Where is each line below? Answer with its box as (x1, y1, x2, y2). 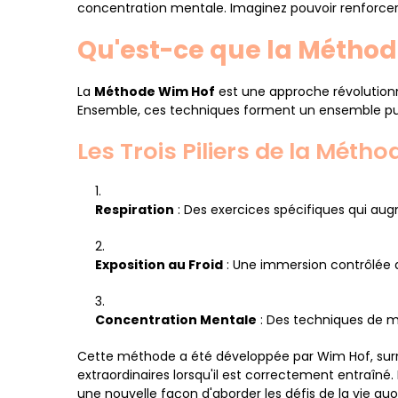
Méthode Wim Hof (94, 83, 215, 100)
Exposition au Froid (95, 256, 223, 274)
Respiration (95, 201, 174, 219)
